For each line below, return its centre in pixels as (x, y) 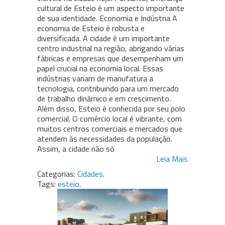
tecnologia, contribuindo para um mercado (108, 89)
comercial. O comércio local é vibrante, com (109, 119)
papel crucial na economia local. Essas (100, 69)
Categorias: (56, 174)
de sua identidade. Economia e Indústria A (107, 18)
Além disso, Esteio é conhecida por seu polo (111, 109)
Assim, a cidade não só (76, 149)
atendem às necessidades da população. (105, 139)
